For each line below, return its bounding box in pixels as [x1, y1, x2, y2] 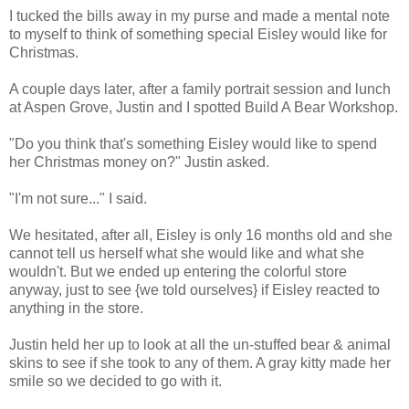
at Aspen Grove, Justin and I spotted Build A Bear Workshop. [9, 100, 398, 116]
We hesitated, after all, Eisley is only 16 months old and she [9, 227, 393, 244]
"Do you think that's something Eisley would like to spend [9, 136, 377, 152]
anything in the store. [9, 300, 143, 317]
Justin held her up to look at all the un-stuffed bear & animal [9, 337, 391, 353]
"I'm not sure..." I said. [9, 191, 147, 207]
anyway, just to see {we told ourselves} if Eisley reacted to [9, 282, 380, 299]
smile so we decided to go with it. [9, 373, 222, 390]
